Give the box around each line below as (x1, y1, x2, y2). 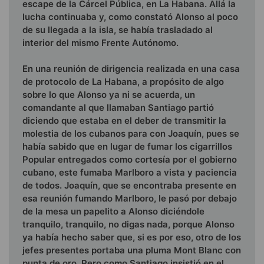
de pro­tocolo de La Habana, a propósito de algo (22, 76, 224, 88)
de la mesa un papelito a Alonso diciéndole (22, 206, 204, 217)
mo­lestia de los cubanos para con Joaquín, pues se (22, 128, 239, 140)
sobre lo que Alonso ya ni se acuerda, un (22, 89, 195, 101)
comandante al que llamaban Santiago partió (22, 102, 214, 114)
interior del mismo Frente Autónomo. (22, 37, 179, 48)
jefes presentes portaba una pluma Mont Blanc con (22, 245, 241, 256)
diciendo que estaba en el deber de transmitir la (22, 115, 226, 127)
